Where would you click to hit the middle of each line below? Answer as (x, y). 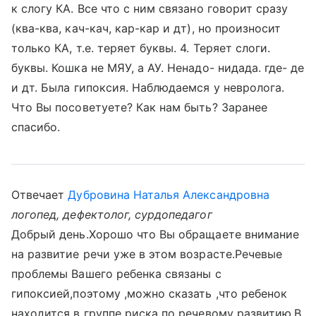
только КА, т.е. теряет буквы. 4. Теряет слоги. (141, 48)
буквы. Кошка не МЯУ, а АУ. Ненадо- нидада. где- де (158, 68)
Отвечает (40, 195)
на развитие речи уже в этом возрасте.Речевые (147, 254)
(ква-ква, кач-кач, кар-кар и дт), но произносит (146, 28)
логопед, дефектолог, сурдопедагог (112, 214)
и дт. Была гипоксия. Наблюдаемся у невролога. (148, 87)
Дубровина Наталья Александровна (169, 195)
